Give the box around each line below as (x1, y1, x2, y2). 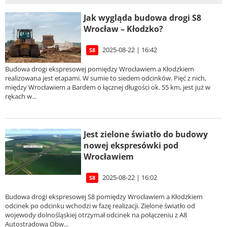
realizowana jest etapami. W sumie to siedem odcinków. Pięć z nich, (5, 73, 206, 83)
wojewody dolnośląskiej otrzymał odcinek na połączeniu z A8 (5, 210, 187, 220)
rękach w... (5, 92, 36, 101)
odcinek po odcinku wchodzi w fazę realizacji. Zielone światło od (5, 201, 195, 211)
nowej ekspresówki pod (84, 139, 178, 151)
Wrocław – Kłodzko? (84, 23, 163, 35)
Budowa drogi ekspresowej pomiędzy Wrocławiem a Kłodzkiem (5, 64, 194, 74)
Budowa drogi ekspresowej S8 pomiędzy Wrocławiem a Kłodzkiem (5, 192, 203, 202)
